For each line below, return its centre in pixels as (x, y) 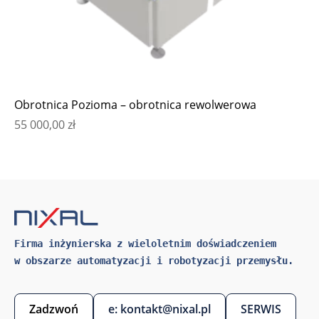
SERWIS (261, 309)
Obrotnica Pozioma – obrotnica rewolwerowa (135, 105)
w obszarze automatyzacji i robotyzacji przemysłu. (154, 261)
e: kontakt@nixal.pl (159, 309)
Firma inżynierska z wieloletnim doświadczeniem (148, 244)
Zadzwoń (54, 309)
